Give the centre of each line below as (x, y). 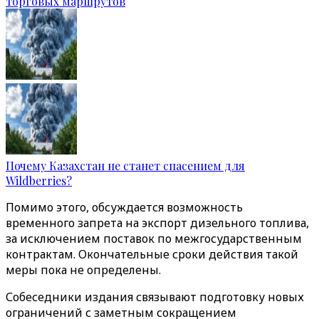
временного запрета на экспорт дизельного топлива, (157, 223)
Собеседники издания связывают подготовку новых (155, 297)
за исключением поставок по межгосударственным (154, 239)
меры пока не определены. (83, 270)
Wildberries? (39, 181)
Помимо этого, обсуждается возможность (124, 207)
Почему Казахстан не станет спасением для (125, 166)
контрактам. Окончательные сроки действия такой (152, 254)
